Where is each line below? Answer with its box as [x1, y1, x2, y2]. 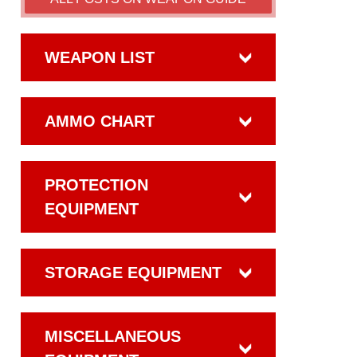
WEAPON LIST [45, 49, 155, 66]
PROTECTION [45, 176, 148, 194]
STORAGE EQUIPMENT [45, 264, 222, 281]
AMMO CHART [45, 112, 155, 130]
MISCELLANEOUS [45, 328, 181, 345]
